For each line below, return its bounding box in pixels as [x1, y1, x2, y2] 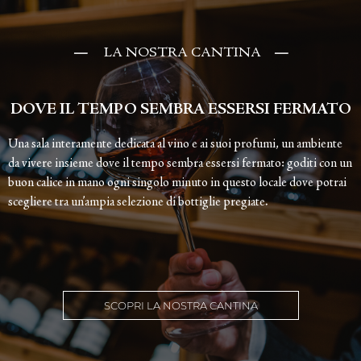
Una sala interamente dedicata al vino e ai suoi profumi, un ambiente [8, 137, 342, 151]
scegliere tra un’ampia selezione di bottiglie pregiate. [8, 195, 268, 209]
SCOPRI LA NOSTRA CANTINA [103, 298, 258, 312]
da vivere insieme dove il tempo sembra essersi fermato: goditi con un [8, 156, 352, 170]
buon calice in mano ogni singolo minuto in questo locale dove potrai [8, 176, 346, 189]
